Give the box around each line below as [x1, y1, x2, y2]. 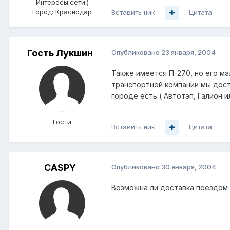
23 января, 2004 [161, 48, 216, 57]
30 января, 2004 [161, 163, 216, 171]
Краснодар [55, 8, 92, 16]
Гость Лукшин [27, 48, 93, 59]
